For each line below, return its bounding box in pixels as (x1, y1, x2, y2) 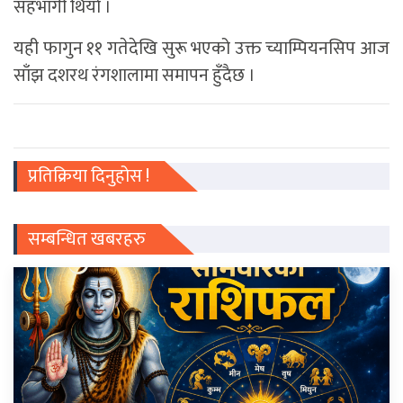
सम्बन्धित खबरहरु (28, 223, 146, 255)
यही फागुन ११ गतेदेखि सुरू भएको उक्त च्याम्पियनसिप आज (13, 32, 390, 64)
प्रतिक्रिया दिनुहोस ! (28, 160, 149, 192)
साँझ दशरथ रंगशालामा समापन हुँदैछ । (13, 59, 255, 91)
